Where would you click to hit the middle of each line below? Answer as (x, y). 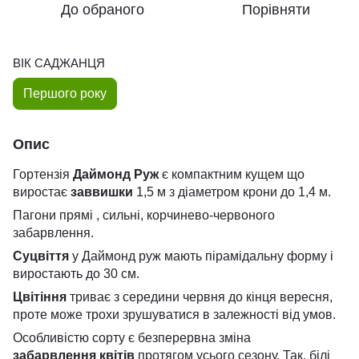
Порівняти (276, 10)
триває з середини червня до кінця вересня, (201, 297)
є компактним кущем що (232, 174)
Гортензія (41, 174)
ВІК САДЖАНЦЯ (59, 63)
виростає (42, 192)
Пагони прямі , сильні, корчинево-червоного (144, 215)
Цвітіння (41, 297)
